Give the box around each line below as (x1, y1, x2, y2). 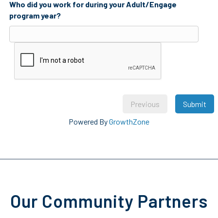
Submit (183, 99, 206, 109)
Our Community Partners (10, 190, 208, 211)
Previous (130, 99, 160, 109)
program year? (9, 10, 61, 20)
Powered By (69, 116, 109, 126)
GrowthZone (109, 116, 149, 126)
